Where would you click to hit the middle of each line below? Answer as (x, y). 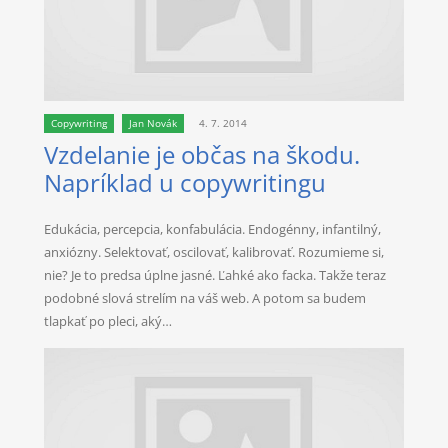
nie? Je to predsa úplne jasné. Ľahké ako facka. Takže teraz (215, 275)
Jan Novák (152, 123)
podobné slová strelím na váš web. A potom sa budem (205, 298)
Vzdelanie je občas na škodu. (202, 155)
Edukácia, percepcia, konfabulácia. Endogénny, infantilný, (213, 229)
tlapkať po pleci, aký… (108, 321)
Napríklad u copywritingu (185, 183)
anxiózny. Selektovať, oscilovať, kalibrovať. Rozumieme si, (214, 252)
